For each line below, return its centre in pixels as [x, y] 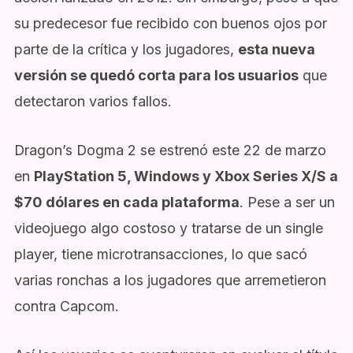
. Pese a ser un [287, 202]
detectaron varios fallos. [93, 102]
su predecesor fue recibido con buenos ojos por [170, 24]
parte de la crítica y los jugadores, [126, 50]
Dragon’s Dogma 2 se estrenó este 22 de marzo [170, 150]
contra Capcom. [66, 306]
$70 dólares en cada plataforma [126, 202]
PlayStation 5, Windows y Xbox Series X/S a [186, 176]
